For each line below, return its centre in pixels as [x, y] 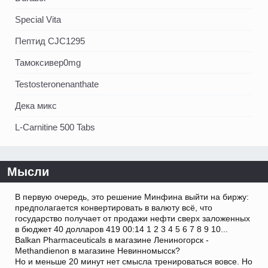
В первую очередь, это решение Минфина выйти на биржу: [132, 197]
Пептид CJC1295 [50, 41]
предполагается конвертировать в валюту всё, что [114, 207]
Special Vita [38, 19]
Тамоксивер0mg [48, 62]
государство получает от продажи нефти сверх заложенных [133, 218]
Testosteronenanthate [57, 84]
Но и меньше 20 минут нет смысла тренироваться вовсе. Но [134, 261]
